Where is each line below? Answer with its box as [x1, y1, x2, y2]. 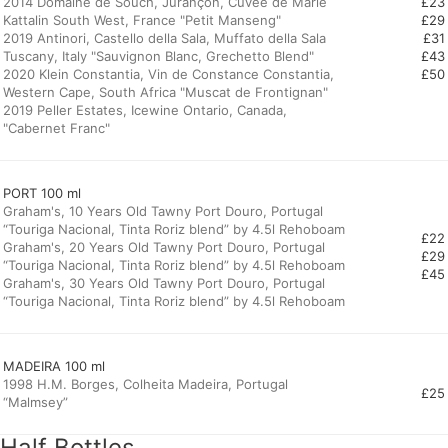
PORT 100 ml [3, 185, 81, 201]
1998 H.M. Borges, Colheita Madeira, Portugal [3, 376, 288, 392]
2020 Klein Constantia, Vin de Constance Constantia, [3, 66, 334, 82]
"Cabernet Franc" [3, 120, 110, 136]
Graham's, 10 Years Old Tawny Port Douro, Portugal [3, 203, 323, 219]
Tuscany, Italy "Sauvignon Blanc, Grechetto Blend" [3, 48, 314, 64]
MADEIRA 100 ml [3, 358, 105, 374]
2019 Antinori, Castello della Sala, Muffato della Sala [3, 30, 326, 46]
